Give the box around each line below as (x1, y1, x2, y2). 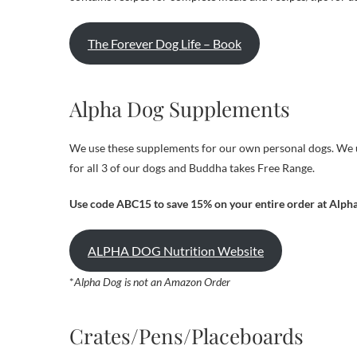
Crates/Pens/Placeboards (69, 322, 304, 350)
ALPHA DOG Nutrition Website (87, 242, 264, 258)
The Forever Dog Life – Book (87, 35, 241, 51)
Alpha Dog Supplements (69, 95, 290, 123)
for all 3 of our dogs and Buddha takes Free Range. (69, 161, 315, 175)
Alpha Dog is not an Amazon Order (74, 275, 230, 288)
